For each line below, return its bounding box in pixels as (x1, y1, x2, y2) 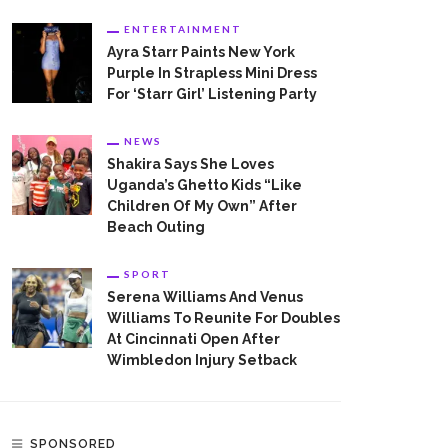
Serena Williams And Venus (107, 288, 303, 305)
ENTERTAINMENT (124, 22, 242, 35)
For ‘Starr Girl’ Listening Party (107, 85, 317, 102)
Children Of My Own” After (107, 197, 297, 214)
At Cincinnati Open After (107, 330, 280, 347)
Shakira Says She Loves (107, 155, 274, 172)
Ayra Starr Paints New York (107, 43, 295, 60)
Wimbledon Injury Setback (107, 351, 297, 368)
